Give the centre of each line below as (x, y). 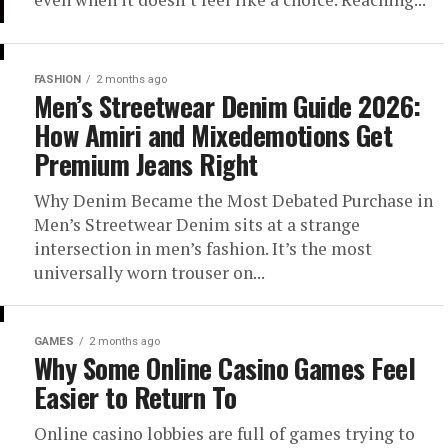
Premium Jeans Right (146, 164)
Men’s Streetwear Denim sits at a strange (197, 224)
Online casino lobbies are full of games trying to (224, 433)
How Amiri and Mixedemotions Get (213, 135)
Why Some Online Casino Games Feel (225, 368)
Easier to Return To (135, 397)
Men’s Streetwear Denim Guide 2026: (227, 106)
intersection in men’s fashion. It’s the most (203, 248)
